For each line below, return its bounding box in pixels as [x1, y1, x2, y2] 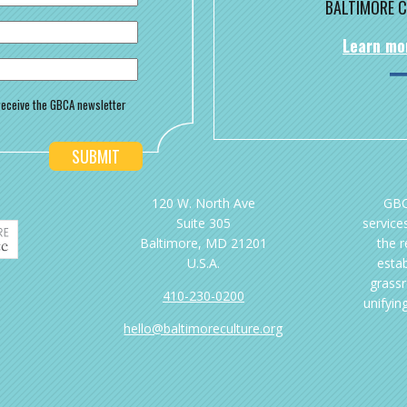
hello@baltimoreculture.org [124, 320, 283, 338]
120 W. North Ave [151, 194, 255, 213]
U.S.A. [186, 254, 220, 273]
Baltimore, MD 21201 [139, 234, 267, 253]
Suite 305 [175, 214, 231, 233]
